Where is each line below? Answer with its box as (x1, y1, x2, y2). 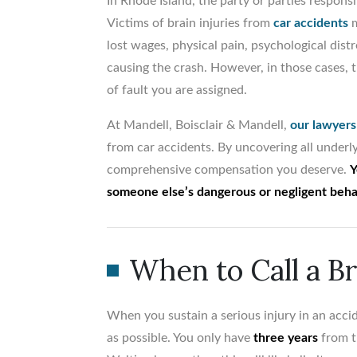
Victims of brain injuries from (107, 17, 274, 30)
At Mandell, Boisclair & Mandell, (107, 119, 291, 132)
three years (253, 331, 319, 345)
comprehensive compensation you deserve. (107, 163, 351, 177)
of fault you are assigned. (107, 84, 248, 97)
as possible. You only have (107, 331, 254, 345)
